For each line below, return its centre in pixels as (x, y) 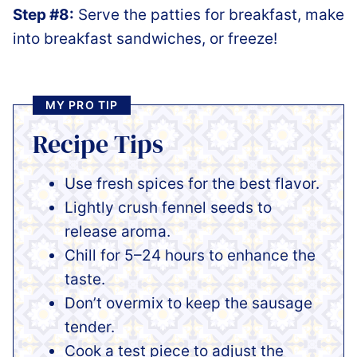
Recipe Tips (98, 144)
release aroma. (118, 231)
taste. (85, 279)
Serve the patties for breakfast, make (209, 14)
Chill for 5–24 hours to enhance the (190, 255)
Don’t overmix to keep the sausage (188, 303)
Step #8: (43, 14)
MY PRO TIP (82, 104)
